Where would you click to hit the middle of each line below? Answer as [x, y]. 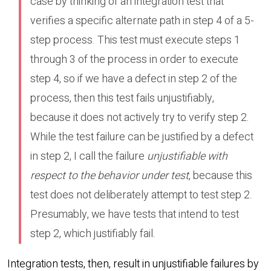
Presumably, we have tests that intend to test [134, 215]
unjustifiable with [187, 157]
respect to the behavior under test [109, 176]
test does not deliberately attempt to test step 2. [141, 195]
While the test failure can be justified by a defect [142, 137]
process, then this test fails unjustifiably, [122, 99]
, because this [220, 176]
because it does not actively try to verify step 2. [139, 118]
